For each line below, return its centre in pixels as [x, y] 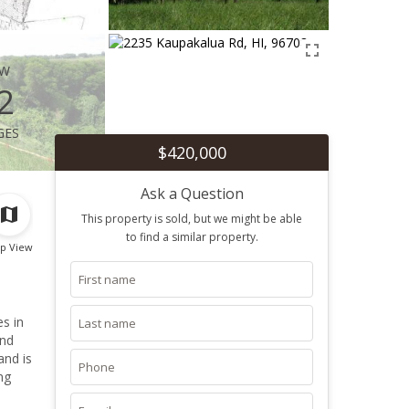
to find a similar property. [192, 237]
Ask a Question [192, 194]
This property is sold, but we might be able [192, 219]
